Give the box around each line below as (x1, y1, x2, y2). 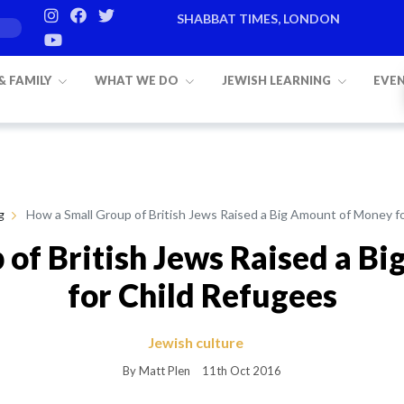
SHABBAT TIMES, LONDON (176, 10, 340, 26)
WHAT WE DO (94, 73, 181, 87)
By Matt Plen (123, 363, 190, 378)
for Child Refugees (67, 276, 337, 314)
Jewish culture (147, 334, 243, 351)
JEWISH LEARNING (221, 73, 334, 87)
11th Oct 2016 (202, 363, 281, 378)
